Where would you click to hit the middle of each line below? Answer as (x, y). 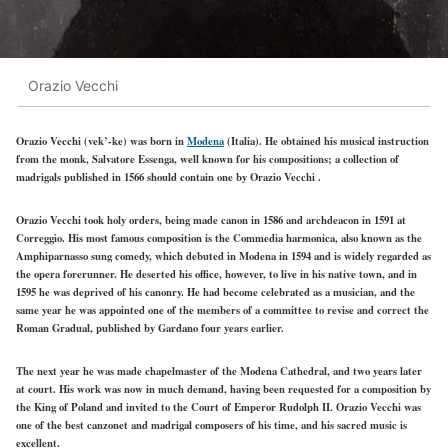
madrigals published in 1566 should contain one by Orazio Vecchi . (168, 177)
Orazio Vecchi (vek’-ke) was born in (101, 141)
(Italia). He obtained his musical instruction (326, 141)
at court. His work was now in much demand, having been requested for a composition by (223, 389)
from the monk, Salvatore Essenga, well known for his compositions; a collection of (207, 159)
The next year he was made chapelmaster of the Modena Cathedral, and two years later (219, 371)
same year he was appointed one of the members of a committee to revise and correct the (222, 310)
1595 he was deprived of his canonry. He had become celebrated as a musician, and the (215, 292)
